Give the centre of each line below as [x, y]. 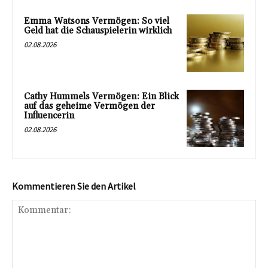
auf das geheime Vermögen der [89, 106]
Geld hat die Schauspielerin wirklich [98, 31]
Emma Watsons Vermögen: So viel [97, 22]
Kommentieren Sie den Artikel [74, 186]
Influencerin [49, 116]
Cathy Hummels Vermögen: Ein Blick [101, 97]
